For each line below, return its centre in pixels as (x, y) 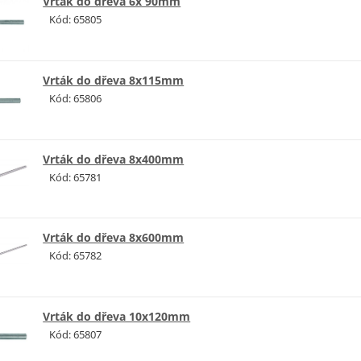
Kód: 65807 (76, 335)
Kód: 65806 (76, 98)
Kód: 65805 (76, 19)
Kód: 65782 (76, 256)
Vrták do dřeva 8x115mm (114, 80)
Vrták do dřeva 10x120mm (117, 317)
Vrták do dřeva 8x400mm (114, 159)
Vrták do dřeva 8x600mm (114, 238)
